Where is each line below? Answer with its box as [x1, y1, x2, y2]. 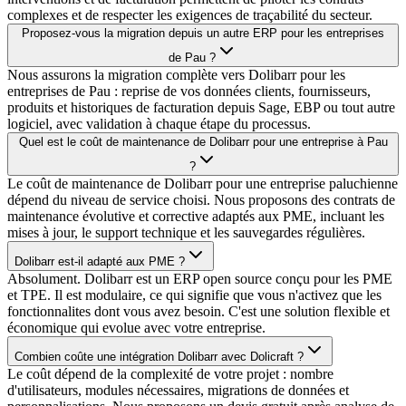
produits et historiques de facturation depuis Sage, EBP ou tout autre [7, 100, 395, 116]
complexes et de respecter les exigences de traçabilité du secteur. [7, 7, 372, 24]
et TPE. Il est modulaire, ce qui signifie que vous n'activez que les [7, 287, 382, 304]
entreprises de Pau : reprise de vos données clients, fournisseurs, [7, 83, 371, 100]
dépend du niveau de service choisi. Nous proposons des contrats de [7, 192, 395, 208]
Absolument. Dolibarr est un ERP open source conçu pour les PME [7, 271, 392, 287]
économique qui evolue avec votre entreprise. [7, 320, 266, 336]
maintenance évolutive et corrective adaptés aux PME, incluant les [7, 208, 384, 225]
